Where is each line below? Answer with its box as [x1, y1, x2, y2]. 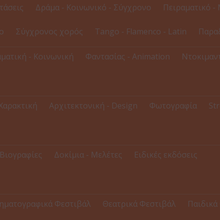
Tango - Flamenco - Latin [95, 26, 187, 37]
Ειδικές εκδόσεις [134, 149, 197, 161]
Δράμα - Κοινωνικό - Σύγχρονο [35, 2, 151, 13]
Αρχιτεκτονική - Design [49, 100, 137, 111]
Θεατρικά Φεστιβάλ [103, 198, 176, 210]
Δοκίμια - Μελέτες [54, 149, 122, 161]
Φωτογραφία [149, 100, 197, 111]
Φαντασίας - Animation [85, 51, 170, 62]
